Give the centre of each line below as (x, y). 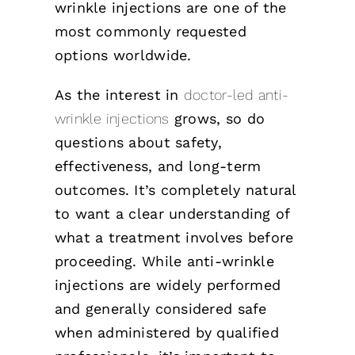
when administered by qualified (166, 332)
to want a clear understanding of (172, 214)
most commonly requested (150, 31)
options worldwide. (123, 55)
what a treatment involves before (174, 237)
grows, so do (217, 118)
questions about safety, (138, 142)
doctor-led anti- (236, 95)
